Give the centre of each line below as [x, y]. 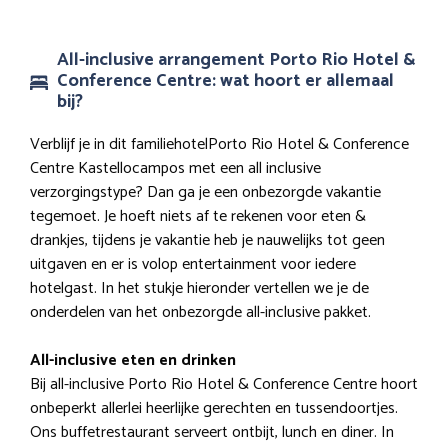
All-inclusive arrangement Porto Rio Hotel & [236, 59]
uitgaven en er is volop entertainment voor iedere [193, 264]
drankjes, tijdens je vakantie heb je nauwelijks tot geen [207, 240]
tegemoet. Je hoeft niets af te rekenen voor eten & [198, 216]
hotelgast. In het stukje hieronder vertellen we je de [199, 288]
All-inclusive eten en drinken [133, 360]
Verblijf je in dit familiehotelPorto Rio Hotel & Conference [219, 144]
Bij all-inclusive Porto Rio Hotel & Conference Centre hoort [224, 384]
